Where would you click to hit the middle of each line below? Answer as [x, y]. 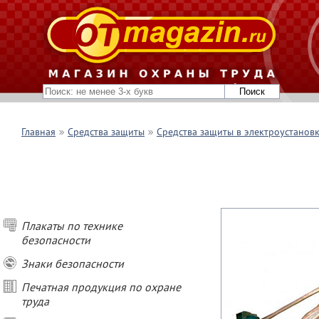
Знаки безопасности [73, 263]
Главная [38, 132]
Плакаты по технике [72, 226]
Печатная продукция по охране [101, 287]
